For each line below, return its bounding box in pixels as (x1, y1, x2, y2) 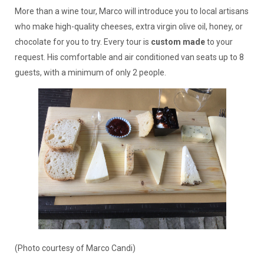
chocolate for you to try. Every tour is (14, 37, 151, 47)
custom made (150, 37, 205, 47)
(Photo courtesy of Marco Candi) (14, 243, 136, 253)
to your (204, 37, 233, 47)
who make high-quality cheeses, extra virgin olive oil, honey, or (14, 21, 243, 31)
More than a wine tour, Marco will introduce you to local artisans (14, 6, 249, 16)
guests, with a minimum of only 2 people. (14, 67, 166, 77)
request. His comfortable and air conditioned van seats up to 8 (14, 52, 244, 62)
